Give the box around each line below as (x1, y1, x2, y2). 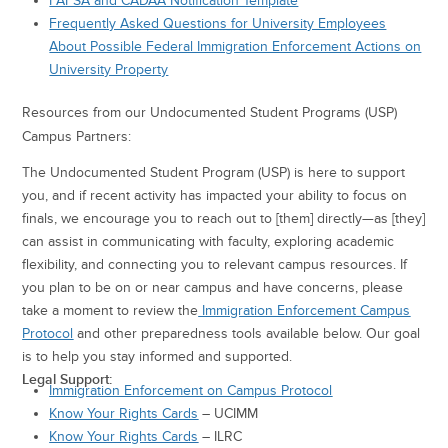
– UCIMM (198, 406, 259, 422)
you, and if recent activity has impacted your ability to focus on (22, 188, 408, 204)
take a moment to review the (22, 303, 199, 319)
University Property (49, 62, 169, 78)
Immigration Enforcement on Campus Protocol (49, 383, 333, 399)
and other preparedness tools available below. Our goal (73, 326, 421, 342)
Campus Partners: (22, 129, 132, 145)
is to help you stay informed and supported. (22, 349, 293, 365)
